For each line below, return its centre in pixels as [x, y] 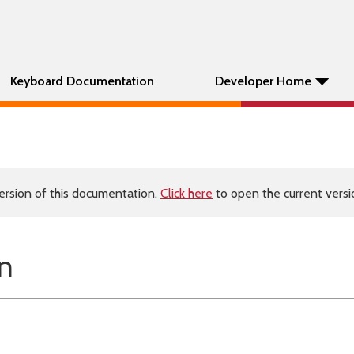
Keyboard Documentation [82, 81]
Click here [186, 193]
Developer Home [263, 81]
